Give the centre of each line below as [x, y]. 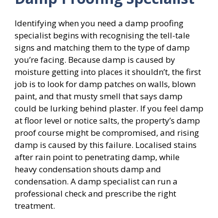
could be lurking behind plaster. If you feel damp [109, 108]
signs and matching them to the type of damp [102, 47]
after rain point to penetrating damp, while [97, 157]
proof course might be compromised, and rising [107, 133]
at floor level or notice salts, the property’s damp [107, 120]
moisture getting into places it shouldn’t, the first [108, 72]
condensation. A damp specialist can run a [96, 181]
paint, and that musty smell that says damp [99, 96]
